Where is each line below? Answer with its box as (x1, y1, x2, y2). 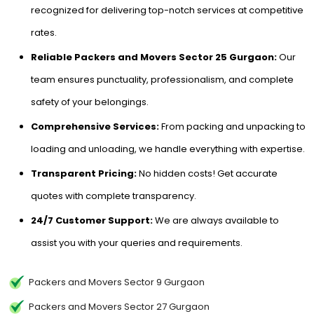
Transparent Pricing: (31, 167, 137, 180)
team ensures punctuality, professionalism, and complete (31, 73, 294, 86)
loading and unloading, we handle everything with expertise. (31, 142, 305, 156)
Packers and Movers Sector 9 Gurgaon (29, 275, 205, 289)
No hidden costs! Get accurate (137, 167, 278, 180)
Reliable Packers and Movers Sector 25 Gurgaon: (31, 50, 277, 64)
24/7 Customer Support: (31, 214, 153, 227)
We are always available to (153, 214, 279, 227)
